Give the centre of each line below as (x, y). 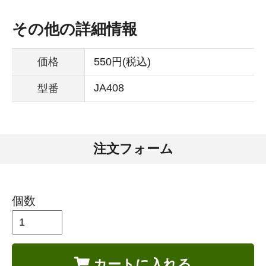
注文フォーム (133, 148)
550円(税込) (122, 61)
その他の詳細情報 (75, 29)
